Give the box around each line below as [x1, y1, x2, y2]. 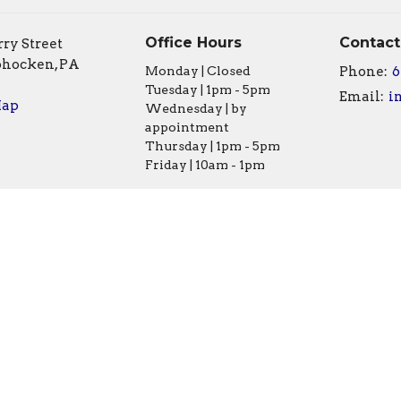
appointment [144, 120, 229, 135]
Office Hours [144, 33, 242, 51]
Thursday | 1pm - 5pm [144, 139, 280, 154]
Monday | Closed [144, 64, 251, 79]
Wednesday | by [144, 101, 247, 116]
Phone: [339, 64, 388, 81]
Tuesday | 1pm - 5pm [144, 82, 270, 98]
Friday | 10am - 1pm [144, 158, 265, 173]
